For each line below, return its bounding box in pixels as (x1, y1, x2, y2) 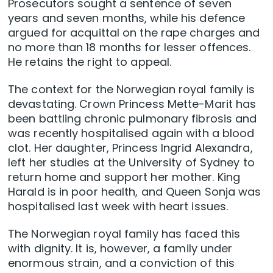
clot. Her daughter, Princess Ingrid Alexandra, (8, 140, 253, 155)
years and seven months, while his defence (8, 10, 246, 26)
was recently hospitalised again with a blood (8, 125, 255, 141)
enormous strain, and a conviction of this (8, 255, 235, 271)
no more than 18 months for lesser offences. (8, 39, 251, 55)
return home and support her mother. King (8, 169, 241, 185)
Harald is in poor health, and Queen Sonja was (8, 183, 261, 199)
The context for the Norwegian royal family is (8, 81, 255, 97)
